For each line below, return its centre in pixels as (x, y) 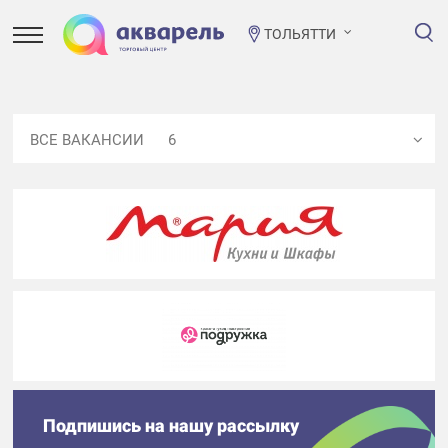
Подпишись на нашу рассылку (170, 425)
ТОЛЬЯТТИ (300, 33)
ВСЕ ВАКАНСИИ (89, 140)
